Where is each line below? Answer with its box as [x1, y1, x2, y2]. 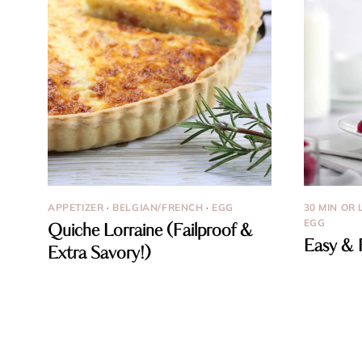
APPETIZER [48, 201, 104, 214]
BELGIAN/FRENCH [112, 201, 204, 214]
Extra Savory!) [48, 242, 151, 266]
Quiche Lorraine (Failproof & [48, 220, 253, 243]
